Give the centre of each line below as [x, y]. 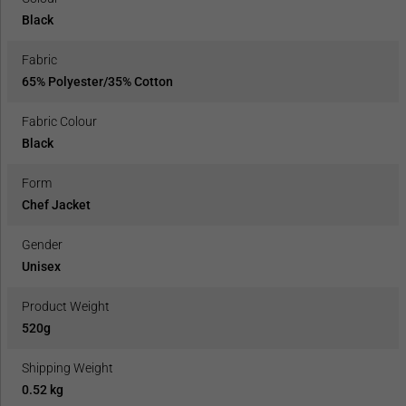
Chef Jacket [56, 205]
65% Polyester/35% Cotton [97, 82]
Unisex [41, 267]
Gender [42, 245]
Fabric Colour [59, 122]
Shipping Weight [68, 368]
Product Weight [66, 307]
